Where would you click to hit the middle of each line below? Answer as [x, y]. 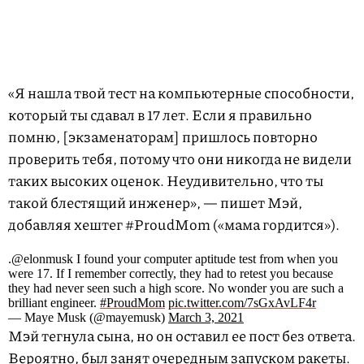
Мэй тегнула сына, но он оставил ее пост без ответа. [182, 336]
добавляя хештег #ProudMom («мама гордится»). [174, 225]
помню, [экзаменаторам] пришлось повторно [163, 137]
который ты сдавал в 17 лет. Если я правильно [160, 115]
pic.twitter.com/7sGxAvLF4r [242, 303]
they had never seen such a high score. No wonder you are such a [176, 288]
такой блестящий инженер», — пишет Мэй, [155, 203]
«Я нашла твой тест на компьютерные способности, [181, 93]
